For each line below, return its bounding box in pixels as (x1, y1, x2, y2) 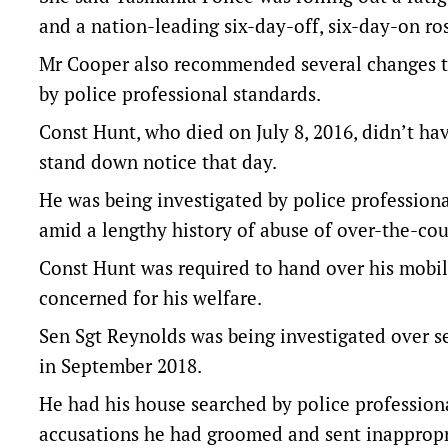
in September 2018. (39, 353, 202, 378)
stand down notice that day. (39, 149, 277, 174)
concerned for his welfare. (39, 285, 262, 310)
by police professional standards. (39, 81, 321, 106)
